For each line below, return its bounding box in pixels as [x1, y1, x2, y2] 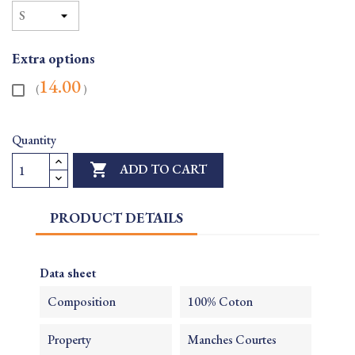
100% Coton [187, 293, 253, 310]
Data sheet [40, 265, 96, 281]
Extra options [12, 49, 95, 67]
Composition [48, 293, 116, 310]
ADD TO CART [116, 161, 208, 178]
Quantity [12, 132, 56, 148]
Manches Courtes [187, 331, 277, 348]
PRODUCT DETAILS [50, 208, 183, 227]
